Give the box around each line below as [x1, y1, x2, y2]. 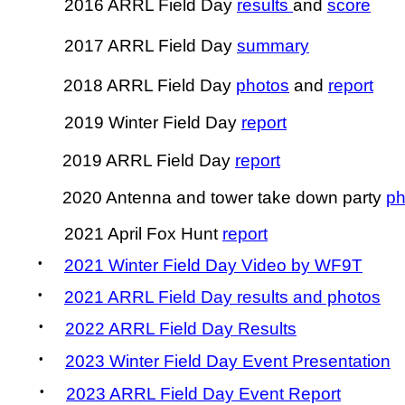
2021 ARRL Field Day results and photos [64, 287, 381, 306]
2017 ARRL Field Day [64, 36, 237, 55]
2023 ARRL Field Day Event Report [66, 384, 341, 403]
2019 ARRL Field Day [62, 151, 235, 170]
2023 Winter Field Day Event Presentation [65, 352, 391, 371]
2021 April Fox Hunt [64, 224, 222, 243]
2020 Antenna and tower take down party [62, 188, 386, 207]
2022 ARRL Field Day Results [65, 319, 297, 338]
